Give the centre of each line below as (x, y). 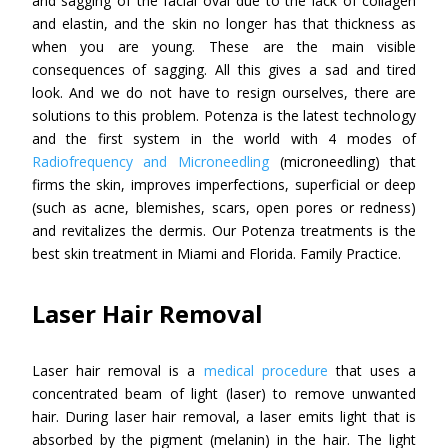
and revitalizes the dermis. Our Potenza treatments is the (224, 230)
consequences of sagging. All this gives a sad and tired (224, 69)
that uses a (372, 370)
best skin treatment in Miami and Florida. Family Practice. (216, 253)
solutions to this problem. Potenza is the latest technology (224, 115)
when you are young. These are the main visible (224, 46)
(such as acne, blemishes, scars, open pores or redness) (224, 207)
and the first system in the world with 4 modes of (224, 138)
